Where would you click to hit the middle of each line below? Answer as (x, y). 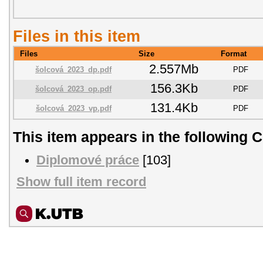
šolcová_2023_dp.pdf (73, 69)
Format (234, 53)
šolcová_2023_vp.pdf (73, 108)
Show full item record (81, 182)
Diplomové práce (88, 160)
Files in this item (77, 36)
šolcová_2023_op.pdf (73, 89)
